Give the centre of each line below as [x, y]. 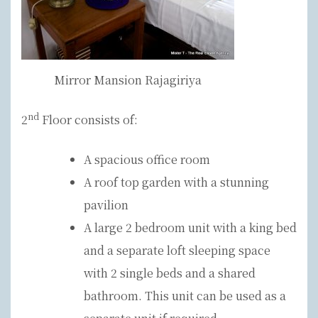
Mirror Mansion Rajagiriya [128, 79]
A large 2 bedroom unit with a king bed [190, 227]
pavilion [106, 204]
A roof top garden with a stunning [176, 182]
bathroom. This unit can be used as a [185, 295]
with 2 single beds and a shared [170, 273]
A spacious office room [147, 159]
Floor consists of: [88, 119]
